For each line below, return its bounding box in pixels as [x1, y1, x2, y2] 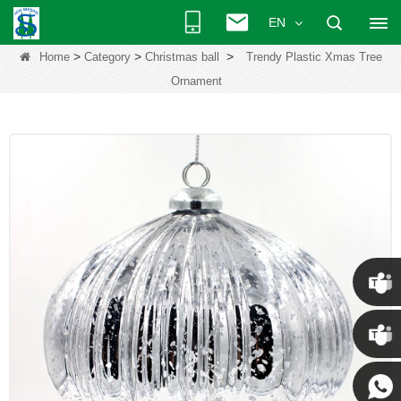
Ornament [170, 74, 222, 88]
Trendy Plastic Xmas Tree [245, 50, 382, 64]
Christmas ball [144, 50, 219, 64]
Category [83, 50, 131, 64]
